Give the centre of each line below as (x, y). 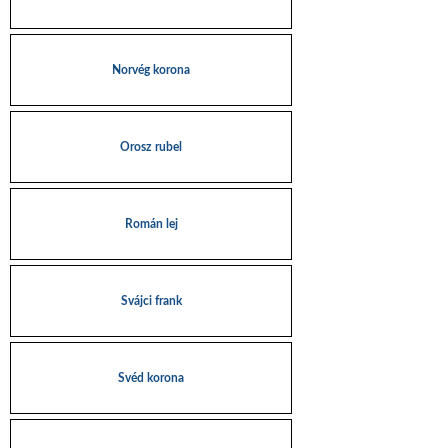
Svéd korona (151, 378)
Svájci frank (151, 301)
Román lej (151, 224)
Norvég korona (151, 70)
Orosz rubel (151, 147)
